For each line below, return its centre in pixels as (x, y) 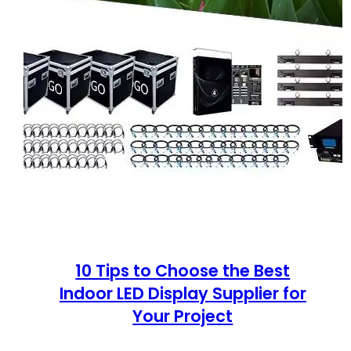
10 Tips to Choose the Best (183, 271)
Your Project (183, 317)
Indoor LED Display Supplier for (183, 294)
